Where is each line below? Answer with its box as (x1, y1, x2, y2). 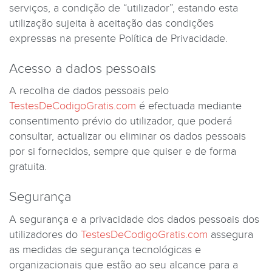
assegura (208, 228, 253, 241)
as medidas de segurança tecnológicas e (9, 243, 201, 256)
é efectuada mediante (136, 100, 242, 112)
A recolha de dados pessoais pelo (9, 84, 169, 97)
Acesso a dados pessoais (9, 60, 156, 76)
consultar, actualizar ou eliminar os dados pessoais (9, 130, 246, 143)
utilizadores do (9, 228, 81, 241)
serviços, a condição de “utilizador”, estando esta (9, 1, 238, 15)
